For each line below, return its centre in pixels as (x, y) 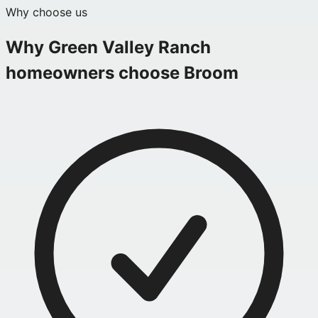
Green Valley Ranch (130, 48)
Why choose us (46, 12)
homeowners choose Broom (122, 73)
